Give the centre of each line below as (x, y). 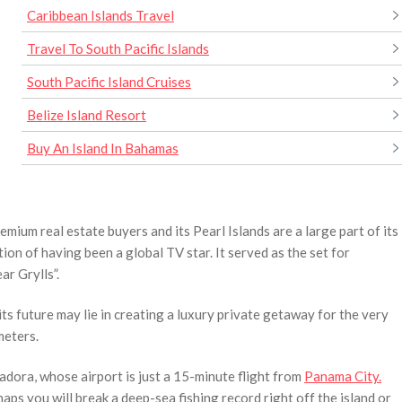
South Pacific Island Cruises (109, 81)
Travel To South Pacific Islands (118, 48)
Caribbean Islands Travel (100, 15)
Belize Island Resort (86, 114)
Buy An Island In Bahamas (102, 148)
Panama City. (343, 376)
